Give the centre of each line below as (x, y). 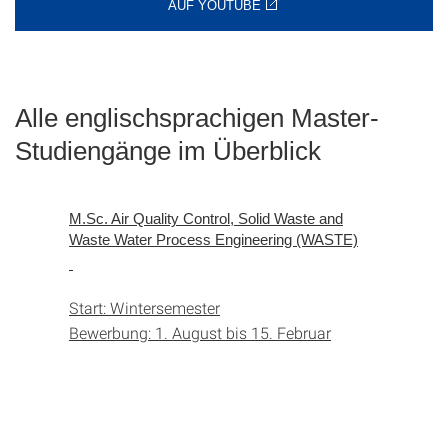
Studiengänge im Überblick (168, 150)
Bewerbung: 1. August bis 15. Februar (200, 332)
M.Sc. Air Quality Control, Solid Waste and (206, 218)
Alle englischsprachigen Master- (197, 117)
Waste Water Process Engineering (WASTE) (213, 239)
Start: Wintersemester (144, 307)
